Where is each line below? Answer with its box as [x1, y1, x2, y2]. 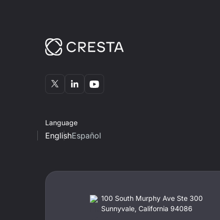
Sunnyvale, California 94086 [101, 204, 192, 213]
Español [72, 130, 101, 140]
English [45, 130, 72, 140]
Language [45, 118, 78, 127]
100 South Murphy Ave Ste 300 [101, 193, 203, 202]
